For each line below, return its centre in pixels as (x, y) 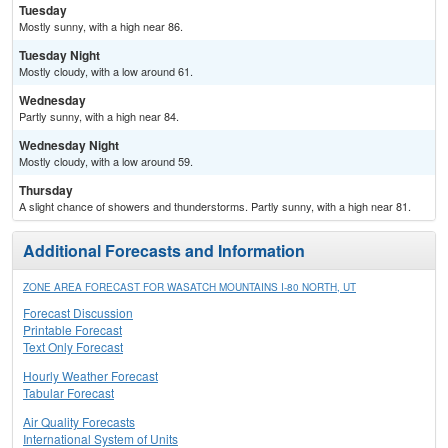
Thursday (46, 190)
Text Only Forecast (73, 347)
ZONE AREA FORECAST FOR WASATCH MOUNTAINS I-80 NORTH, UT (189, 287)
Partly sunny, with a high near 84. (99, 116)
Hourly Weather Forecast (90, 376)
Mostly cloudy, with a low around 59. (106, 161)
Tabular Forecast (68, 393)
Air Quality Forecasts (79, 422)
